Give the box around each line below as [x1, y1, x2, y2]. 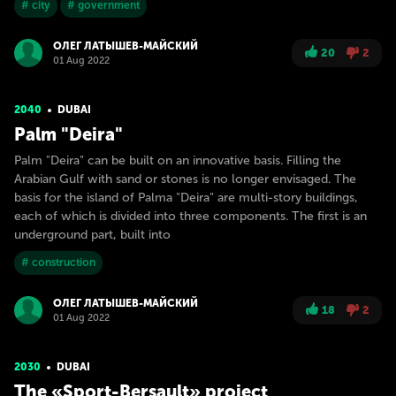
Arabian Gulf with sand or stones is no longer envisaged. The [14, 171, 356, 187]
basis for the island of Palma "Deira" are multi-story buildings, [14, 190, 358, 205]
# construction [21, 256, 95, 269]
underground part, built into [14, 227, 171, 242]
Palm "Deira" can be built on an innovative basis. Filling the [14, 153, 341, 168]
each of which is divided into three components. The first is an [14, 209, 367, 224]
